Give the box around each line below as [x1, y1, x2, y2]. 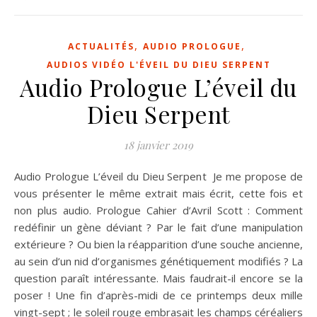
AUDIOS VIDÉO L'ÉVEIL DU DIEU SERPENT [46, 59, 271, 71]
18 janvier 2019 [124, 138, 193, 152]
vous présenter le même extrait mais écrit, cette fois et [14, 186, 303, 200]
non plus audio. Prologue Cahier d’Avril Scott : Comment [14, 203, 303, 217]
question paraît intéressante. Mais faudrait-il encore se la [14, 271, 303, 285]
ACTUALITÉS [67, 40, 134, 52]
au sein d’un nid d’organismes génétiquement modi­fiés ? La [14, 254, 303, 268]
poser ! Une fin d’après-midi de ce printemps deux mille [14, 288, 303, 302]
